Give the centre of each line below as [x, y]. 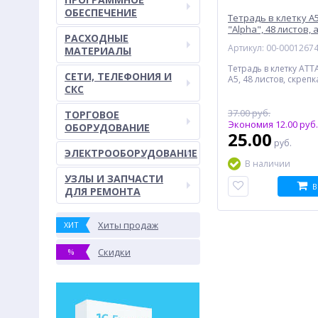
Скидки [114, 252]
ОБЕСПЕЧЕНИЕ [101, 12]
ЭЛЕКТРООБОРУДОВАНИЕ [131, 153]
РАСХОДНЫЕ [97, 38]
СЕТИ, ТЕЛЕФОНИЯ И [118, 76]
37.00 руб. [249, 113]
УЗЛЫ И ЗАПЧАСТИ [114, 179]
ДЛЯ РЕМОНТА [103, 191]
